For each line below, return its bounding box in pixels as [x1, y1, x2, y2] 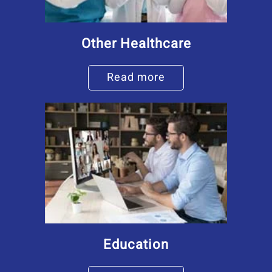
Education [103, 234, 169, 254]
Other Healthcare [81, 33, 191, 53]
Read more [107, 69, 165, 86]
